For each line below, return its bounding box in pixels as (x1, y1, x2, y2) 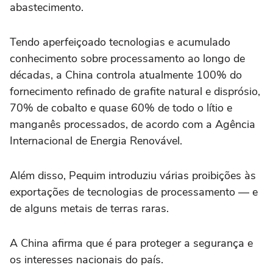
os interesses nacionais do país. (10, 252, 163, 268)
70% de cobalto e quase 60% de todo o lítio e (10, 101, 232, 116)
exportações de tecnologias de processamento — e (10, 185, 258, 200)
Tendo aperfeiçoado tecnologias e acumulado (10, 35, 230, 50)
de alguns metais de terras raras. (10, 201, 169, 216)
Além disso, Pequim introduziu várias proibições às (10, 168, 256, 183)
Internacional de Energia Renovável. (10, 133, 182, 149)
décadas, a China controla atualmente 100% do (10, 68, 242, 83)
